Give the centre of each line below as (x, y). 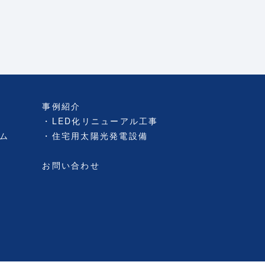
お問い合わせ (71, 165)
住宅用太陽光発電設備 (100, 135)
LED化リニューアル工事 (105, 121)
